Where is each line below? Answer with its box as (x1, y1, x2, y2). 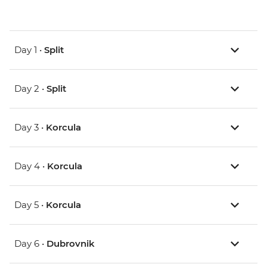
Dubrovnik (46, 238, 95, 250)
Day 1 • (14, 44, 44, 56)
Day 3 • (14, 122, 46, 133)
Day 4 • (14, 160, 47, 172)
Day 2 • (14, 83, 46, 95)
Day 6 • (14, 238, 46, 250)
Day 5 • (14, 199, 46, 211)
